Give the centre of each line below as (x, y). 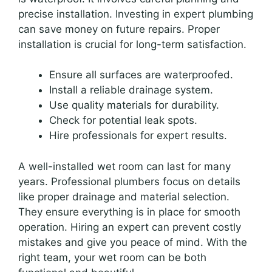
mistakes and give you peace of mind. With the (133, 242)
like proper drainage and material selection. (124, 196)
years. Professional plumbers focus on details (129, 181)
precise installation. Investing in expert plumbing (136, 14)
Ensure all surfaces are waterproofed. (141, 75)
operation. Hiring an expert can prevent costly (130, 227)
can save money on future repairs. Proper (119, 29)
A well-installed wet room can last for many (124, 166)
